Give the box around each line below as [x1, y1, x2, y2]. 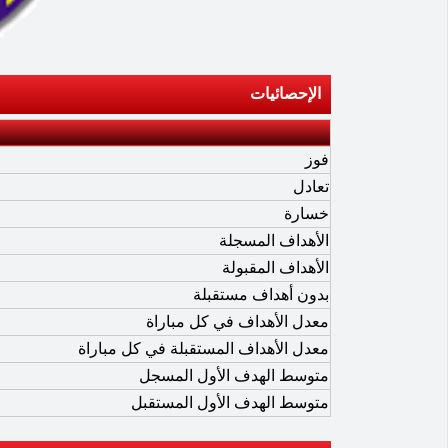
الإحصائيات [250, 84, 321, 102]
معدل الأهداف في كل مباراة [146, 312, 329, 330]
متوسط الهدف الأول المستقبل [131, 393, 329, 411]
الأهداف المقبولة [222, 258, 329, 276]
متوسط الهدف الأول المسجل [139, 366, 329, 384]
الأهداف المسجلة [219, 231, 329, 249]
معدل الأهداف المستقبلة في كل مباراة [78, 339, 329, 357]
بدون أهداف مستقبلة [193, 285, 329, 303]
